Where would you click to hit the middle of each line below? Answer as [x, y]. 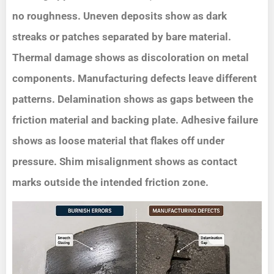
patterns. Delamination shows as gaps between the [133, 99]
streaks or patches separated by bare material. [122, 36]
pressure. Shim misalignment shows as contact [125, 161]
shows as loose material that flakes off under [118, 140]
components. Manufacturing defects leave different [135, 78]
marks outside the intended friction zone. [110, 182]
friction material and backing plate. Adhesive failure [135, 120]
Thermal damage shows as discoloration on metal [131, 57]
